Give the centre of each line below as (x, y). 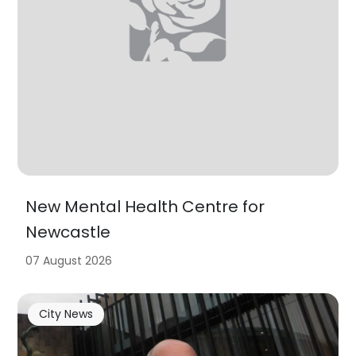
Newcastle (68, 232)
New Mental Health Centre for (145, 206)
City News (66, 314)
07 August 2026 (69, 260)
